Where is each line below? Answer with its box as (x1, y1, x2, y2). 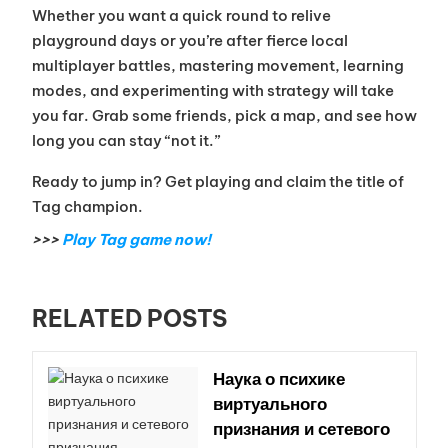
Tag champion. (31, 197, 143, 217)
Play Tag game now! (61, 230, 211, 250)
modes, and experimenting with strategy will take (31, 81, 394, 101)
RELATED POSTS (31, 304, 227, 334)
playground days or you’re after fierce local (31, 31, 348, 51)
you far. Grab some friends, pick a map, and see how (31, 106, 417, 126)
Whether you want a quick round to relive (31, 6, 331, 26)
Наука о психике (212, 368, 345, 391)
